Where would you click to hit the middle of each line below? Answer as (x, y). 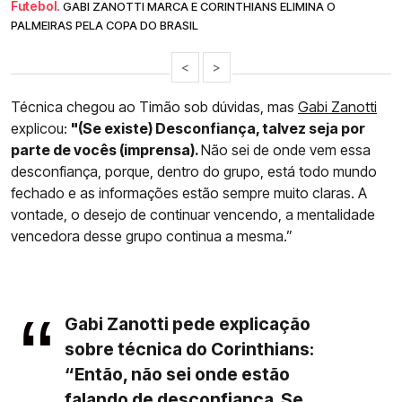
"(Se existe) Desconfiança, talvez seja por (218, 129)
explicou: (41, 129)
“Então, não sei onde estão (177, 375)
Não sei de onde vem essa (286, 150)
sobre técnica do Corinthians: (189, 350)
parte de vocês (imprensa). (106, 150)
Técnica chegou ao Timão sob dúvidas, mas (154, 107)
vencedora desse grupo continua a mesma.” (152, 236)
